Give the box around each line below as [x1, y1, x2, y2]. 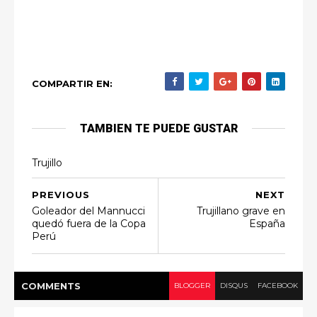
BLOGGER [174, 281, 210, 290]
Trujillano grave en [197, 204, 285, 217]
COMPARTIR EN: [32, 78, 113, 89]
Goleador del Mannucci [32, 204, 145, 217]
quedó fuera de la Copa [32, 217, 146, 230]
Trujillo [32, 156, 62, 169]
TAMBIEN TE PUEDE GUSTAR [79, 122, 238, 135]
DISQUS [220, 281, 248, 290]
